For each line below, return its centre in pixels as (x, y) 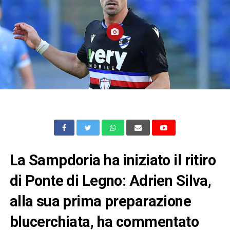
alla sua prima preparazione (100, 202)
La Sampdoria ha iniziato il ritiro (113, 160)
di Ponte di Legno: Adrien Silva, (110, 181)
